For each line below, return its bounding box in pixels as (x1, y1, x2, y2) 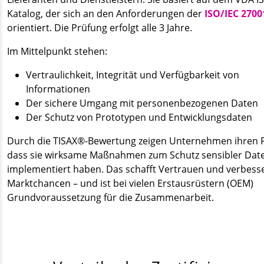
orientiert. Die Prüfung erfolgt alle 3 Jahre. (7, 21, 192, 34)
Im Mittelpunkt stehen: (7, 44, 107, 58)
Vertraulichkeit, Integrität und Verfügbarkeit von (26, 68, 239, 81)
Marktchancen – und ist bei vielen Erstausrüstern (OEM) (7, 176, 253, 190)
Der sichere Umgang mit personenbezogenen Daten (26, 96, 258, 110)
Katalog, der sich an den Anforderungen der (7, 6, 204, 20)
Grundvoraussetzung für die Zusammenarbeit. (7, 190, 214, 204)
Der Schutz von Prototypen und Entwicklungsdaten (26, 110, 252, 124)
